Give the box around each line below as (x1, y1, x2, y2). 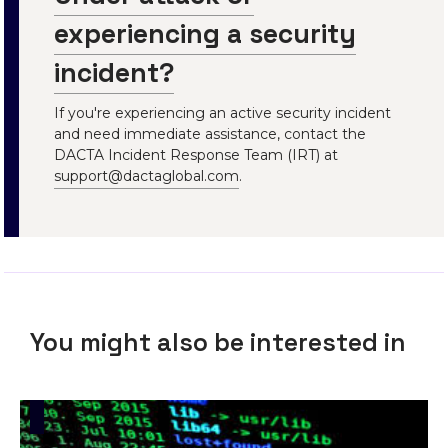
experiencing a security (54, 17, 357, 52)
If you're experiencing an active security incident (54, 104, 392, 123)
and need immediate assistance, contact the (54, 125, 367, 144)
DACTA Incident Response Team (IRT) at (54, 146, 339, 165)
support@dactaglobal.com (54, 167, 240, 186)
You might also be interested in (30, 326, 406, 359)
